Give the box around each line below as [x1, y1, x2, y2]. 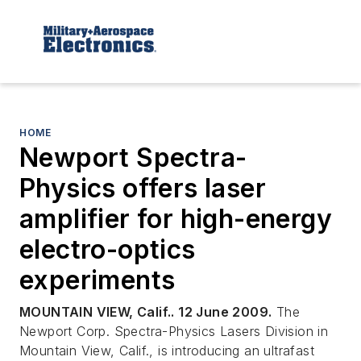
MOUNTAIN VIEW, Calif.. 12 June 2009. [19, 303, 272, 320]
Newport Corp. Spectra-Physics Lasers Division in [19, 322, 329, 339]
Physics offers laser [19, 172, 266, 204]
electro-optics [19, 233, 196, 265]
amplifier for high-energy [19, 202, 332, 234]
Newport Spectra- [19, 141, 247, 173]
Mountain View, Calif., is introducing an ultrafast [19, 342, 314, 359]
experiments [19, 263, 176, 296]
